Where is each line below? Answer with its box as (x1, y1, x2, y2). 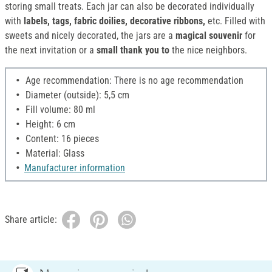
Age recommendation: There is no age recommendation (23, 75, 243, 87)
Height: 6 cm (23, 118, 75, 131)
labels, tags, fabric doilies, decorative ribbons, (24, 15, 205, 27)
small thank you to (97, 44, 169, 56)
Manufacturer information (24, 162, 125, 174)
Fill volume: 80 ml (23, 104, 95, 116)
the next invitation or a (5, 44, 97, 56)
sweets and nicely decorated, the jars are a (5, 30, 175, 42)
